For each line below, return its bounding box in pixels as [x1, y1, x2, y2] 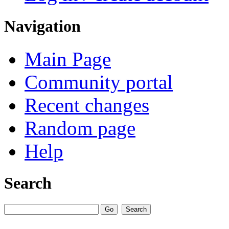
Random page [25, 117, 135, 139]
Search [4, 173, 52, 192]
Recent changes [25, 94, 149, 116]
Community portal [25, 71, 173, 93]
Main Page [25, 48, 111, 70]
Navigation [4, 17, 81, 36]
